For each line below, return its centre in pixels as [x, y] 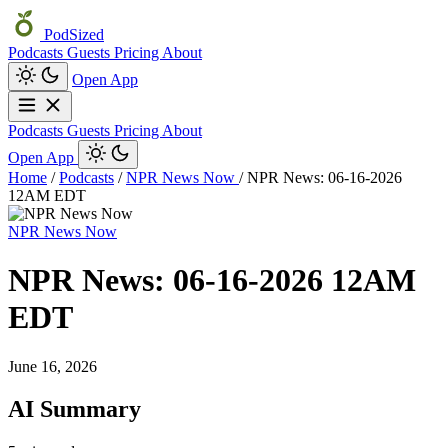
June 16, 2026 [52, 366]
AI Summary [74, 408]
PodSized [72, 34]
